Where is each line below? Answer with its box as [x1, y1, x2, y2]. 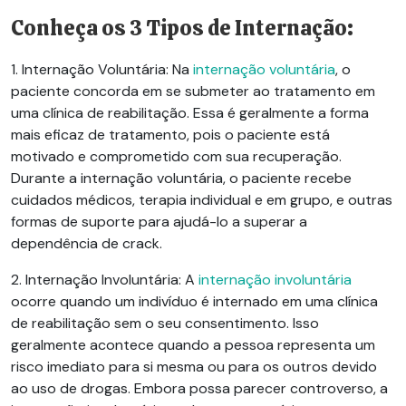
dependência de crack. [11, 233, 162, 253]
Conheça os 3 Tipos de [11, 14, 235, 42]
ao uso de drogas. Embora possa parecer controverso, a [11, 378, 388, 398]
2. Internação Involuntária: [11, 269, 185, 289]
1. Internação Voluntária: [11, 59, 172, 79]
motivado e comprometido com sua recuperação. [11, 146, 342, 166]
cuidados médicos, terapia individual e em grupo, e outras [11, 189, 392, 209]
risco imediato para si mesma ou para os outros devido [11, 356, 377, 376]
